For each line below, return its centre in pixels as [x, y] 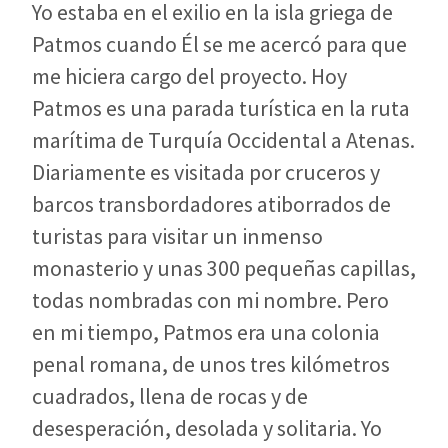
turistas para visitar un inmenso [177, 235]
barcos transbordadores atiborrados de [211, 203]
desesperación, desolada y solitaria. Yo [207, 427]
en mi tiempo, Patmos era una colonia [206, 331]
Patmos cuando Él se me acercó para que [219, 43]
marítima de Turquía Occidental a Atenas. [223, 139]
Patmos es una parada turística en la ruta [221, 107]
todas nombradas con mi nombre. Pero [210, 299]
